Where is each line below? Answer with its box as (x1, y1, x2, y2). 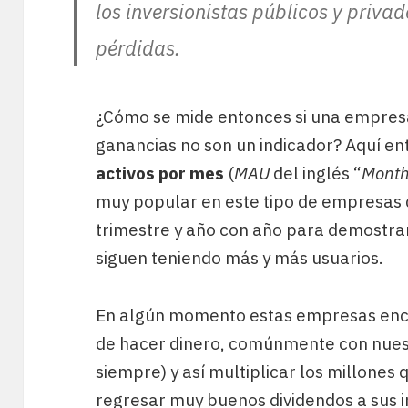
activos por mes (96, 162, 225, 185)
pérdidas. (96, 35, 181, 62)
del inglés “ (270, 162, 362, 185)
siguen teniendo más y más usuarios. (96, 247, 384, 270)
